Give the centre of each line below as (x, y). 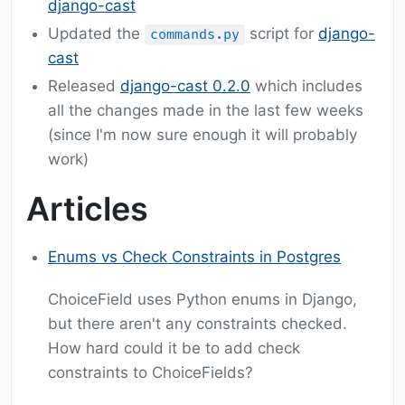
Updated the (96, 34)
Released (84, 86)
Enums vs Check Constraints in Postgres (194, 257)
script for (282, 34)
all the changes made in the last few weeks (206, 111)
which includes (306, 86)
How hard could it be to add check (174, 348)
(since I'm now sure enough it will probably (202, 135)
